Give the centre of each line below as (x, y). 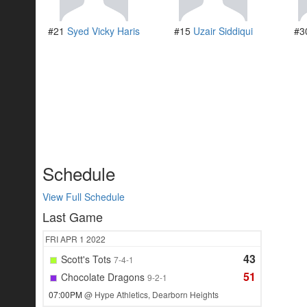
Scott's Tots (86, 259)
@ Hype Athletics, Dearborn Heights (151, 295)
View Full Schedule (84, 197)
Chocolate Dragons (103, 277)
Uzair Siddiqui (223, 31)
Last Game (73, 217)
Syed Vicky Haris (103, 31)
